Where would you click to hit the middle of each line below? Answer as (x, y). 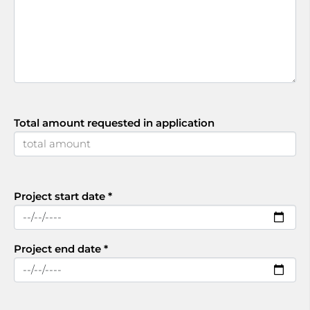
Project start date (61, 196)
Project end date (59, 249)
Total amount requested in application (114, 123)
